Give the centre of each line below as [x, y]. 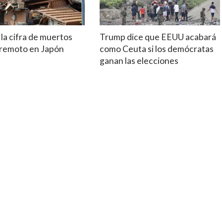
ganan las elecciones [139, 60]
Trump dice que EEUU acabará [158, 37]
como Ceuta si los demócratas [156, 49]
